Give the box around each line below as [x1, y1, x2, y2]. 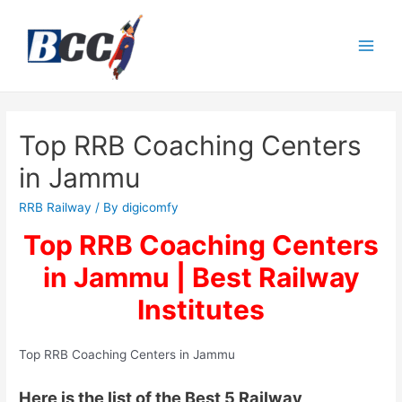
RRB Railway [19, 200, 92, 215]
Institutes [137, 293, 265, 327]
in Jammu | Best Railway [42, 261, 360, 294]
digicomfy [122, 200, 179, 215]
